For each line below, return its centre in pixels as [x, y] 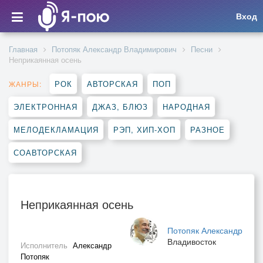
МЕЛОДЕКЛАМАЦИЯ [56, 129]
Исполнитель [45, 245]
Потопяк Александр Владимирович [114, 49]
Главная [23, 49]
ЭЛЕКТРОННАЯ [45, 107]
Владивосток [192, 241]
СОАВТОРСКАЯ [45, 152]
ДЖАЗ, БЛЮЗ [120, 107]
